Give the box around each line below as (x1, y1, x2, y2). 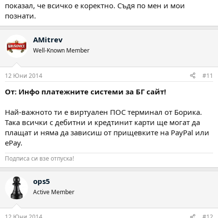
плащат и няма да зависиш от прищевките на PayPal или (5, 127, 209, 137)
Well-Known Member (33, 46, 90, 55)
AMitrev (33, 35, 63, 45)
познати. (5, 11, 36, 21)
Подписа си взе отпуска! (5, 154, 74, 163)
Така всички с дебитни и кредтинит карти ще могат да (5, 117, 200, 127)
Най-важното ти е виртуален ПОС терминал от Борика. (5, 107, 202, 117)
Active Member (33, 187, 74, 196)
